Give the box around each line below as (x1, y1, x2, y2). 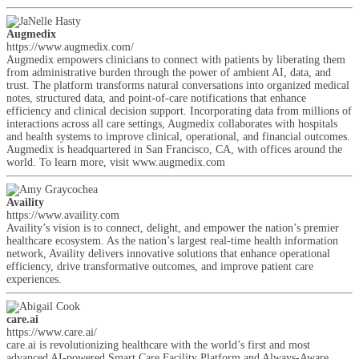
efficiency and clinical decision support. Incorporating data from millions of (6, 105, 352, 117)
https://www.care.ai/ (6, 326, 97, 338)
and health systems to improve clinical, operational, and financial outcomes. (6, 131, 350, 143)
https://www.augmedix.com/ (6, 41, 134, 53)
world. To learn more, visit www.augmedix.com (6, 156, 225, 168)
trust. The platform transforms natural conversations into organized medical (6, 79, 349, 91)
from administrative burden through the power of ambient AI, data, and (6, 67, 331, 79)
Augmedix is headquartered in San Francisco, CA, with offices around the (6, 143, 342, 155)
